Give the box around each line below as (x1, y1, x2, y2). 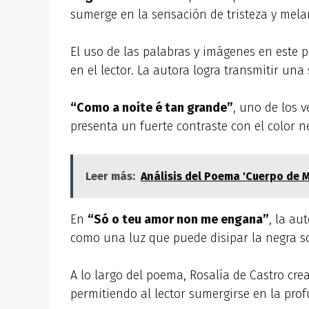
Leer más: (86, 170, 135, 183)
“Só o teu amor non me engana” (88, 212, 269, 227)
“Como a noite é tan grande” (70, 100, 233, 115)
